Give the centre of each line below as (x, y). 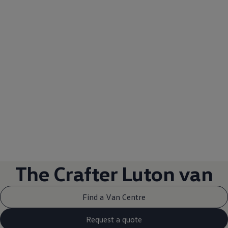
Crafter (85, 174)
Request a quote (114, 219)
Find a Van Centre (114, 197)
